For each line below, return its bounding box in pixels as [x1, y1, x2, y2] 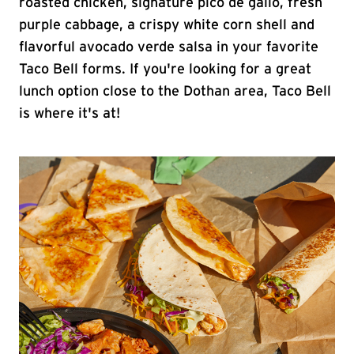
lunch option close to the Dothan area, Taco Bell [19, 85, 331, 99]
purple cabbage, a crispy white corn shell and [19, 18, 314, 32]
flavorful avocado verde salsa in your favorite [19, 40, 318, 55]
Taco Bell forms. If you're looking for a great [19, 62, 311, 77]
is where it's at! [19, 107, 120, 121]
